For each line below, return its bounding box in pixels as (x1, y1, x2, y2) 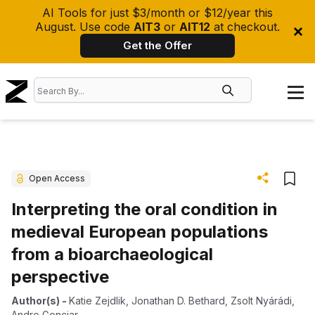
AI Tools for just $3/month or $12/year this (42, 6, 273, 20)
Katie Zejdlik (69, 295, 126, 307)
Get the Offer (123, 39, 192, 52)
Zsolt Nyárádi (231, 295, 292, 307)
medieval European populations (11, 221, 268, 242)
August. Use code (35, 20, 134, 34)
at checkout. (210, 20, 280, 34)
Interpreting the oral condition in (11, 199, 278, 219)
